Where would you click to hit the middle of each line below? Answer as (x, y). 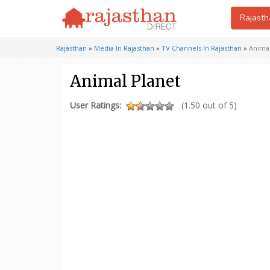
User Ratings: (96, 105)
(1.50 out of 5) (209, 105)
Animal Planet (125, 81)
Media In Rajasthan (124, 48)
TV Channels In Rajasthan (202, 48)
